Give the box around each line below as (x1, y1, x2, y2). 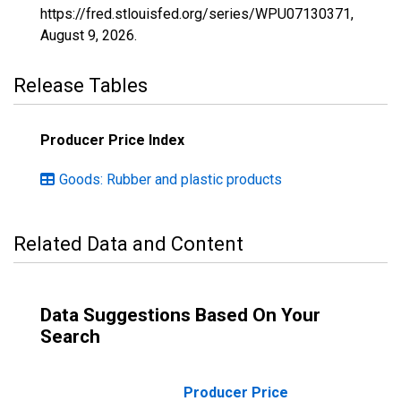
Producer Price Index (40, 132, 184, 149)
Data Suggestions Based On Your (40, 304, 320, 326)
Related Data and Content (13, 233, 243, 255)
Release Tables (13, 74, 148, 97)
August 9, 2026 (40, 27, 134, 44)
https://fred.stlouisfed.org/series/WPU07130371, (40, 5, 354, 22)
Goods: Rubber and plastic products (59, 171, 282, 188)
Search (40, 326, 100, 347)
